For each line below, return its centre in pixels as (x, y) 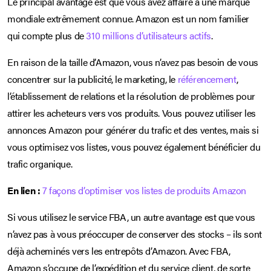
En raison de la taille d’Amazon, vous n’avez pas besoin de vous (133, 62)
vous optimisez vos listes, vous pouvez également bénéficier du (134, 146)
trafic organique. (40, 163)
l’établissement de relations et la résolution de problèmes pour (131, 96)
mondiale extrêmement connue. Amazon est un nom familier (129, 18)
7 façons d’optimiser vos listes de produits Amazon (145, 190)
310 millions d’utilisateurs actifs (149, 35)
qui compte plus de (47, 35)
